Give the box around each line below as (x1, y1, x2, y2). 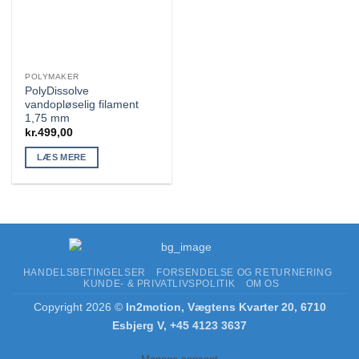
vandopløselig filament (25, 98, 139, 111)
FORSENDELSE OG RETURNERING (156, 266, 333, 278)
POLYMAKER (25, 72, 79, 82)
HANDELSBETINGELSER (22, 266, 146, 278)
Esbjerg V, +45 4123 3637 (112, 318, 247, 332)
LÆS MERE (37, 152, 87, 162)
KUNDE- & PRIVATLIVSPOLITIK (83, 277, 236, 289)
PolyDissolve (25, 84, 90, 97)
